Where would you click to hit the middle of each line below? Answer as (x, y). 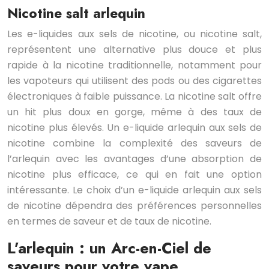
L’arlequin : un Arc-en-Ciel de (109, 248)
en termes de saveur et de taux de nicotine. (109, 222)
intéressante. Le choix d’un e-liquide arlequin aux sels (134, 190)
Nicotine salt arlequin (76, 14)
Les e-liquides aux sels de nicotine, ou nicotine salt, (134, 34)
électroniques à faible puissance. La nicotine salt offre (134, 97)
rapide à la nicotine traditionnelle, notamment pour (134, 65)
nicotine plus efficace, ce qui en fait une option (134, 175)
